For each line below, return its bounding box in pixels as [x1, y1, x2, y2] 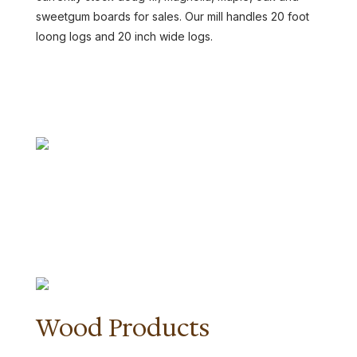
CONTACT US [53, 85, 142, 98]
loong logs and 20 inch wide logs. [35, 29, 213, 43]
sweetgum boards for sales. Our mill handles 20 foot [35, 10, 309, 23]
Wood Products [35, 312, 210, 344]
